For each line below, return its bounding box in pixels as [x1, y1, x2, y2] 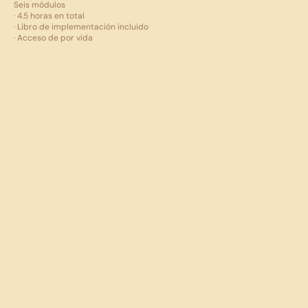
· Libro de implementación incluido [14, 21, 148, 32]
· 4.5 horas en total [14, 10, 85, 21]
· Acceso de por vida [14, 32, 93, 43]
